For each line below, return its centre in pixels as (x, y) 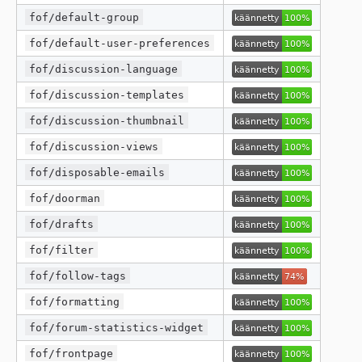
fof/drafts (62, 224)
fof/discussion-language (104, 69)
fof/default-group (84, 17)
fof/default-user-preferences (120, 43)
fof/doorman (65, 198)
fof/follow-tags (78, 276)
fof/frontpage (72, 353)
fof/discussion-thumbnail (107, 120)
